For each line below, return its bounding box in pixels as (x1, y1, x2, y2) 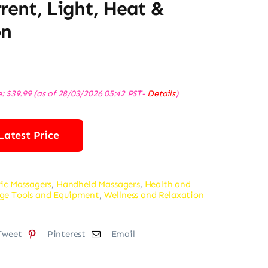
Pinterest (47, 228, 86, 239)
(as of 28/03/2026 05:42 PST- (31, 88, 148, 99)
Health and (144, 179, 191, 190)
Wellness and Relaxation (103, 190, 204, 200)
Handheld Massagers (56, 179, 140, 190)
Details (147, 88, 175, 99)
